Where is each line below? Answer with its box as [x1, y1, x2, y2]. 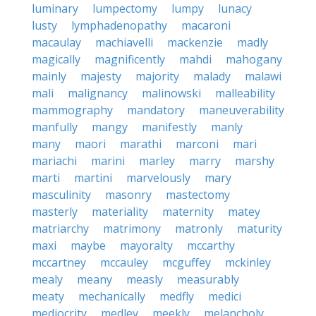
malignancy [68, 85, 128, 101]
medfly [159, 288, 194, 304]
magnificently [95, 51, 165, 67]
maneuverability [199, 102, 284, 118]
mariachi [32, 153, 77, 169]
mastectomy [166, 187, 230, 202]
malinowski [142, 85, 201, 101]
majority [135, 68, 179, 84]
